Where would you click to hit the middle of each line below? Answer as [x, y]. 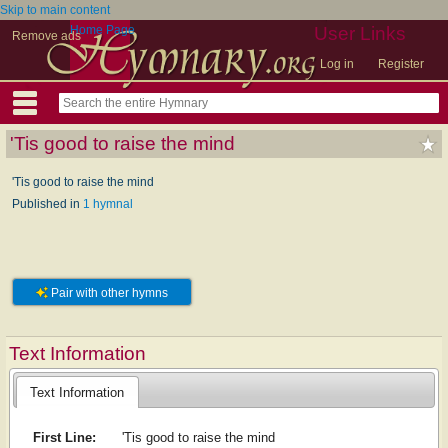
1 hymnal [108, 204]
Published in [47, 204]
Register [401, 64]
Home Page [102, 30]
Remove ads [46, 36]
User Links [360, 33]
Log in [337, 64]
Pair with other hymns [108, 293]
